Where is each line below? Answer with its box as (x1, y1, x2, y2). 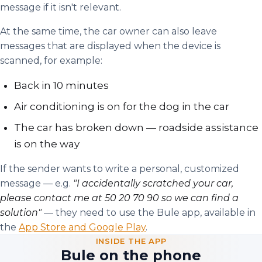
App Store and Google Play (19, 222, 146, 233)
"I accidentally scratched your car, (73, 178, 233, 189)
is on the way (14, 138, 80, 150)
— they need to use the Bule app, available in (42, 207, 256, 218)
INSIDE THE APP (95, 236, 167, 246)
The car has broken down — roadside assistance (14, 122, 258, 133)
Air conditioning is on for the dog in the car (14, 101, 229, 112)
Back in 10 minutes (14, 80, 109, 91)
